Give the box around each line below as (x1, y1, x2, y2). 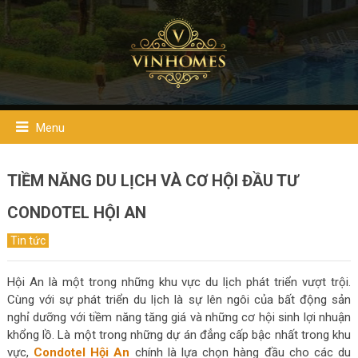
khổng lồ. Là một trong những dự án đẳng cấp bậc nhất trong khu (6, 328, 352, 342)
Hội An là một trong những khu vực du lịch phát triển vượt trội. (6, 275, 352, 289)
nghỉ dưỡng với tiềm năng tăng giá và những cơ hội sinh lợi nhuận (6, 310, 352, 324)
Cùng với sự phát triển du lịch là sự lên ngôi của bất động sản (6, 292, 352, 307)
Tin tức (10, 234, 46, 247)
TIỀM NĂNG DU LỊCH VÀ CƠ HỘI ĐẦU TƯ (6, 171, 298, 190)
